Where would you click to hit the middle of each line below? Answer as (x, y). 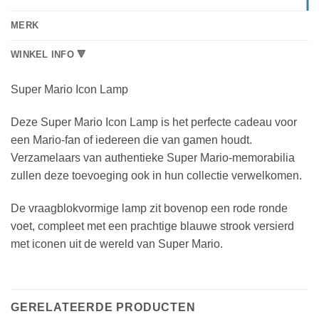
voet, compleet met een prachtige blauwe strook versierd (152, 226)
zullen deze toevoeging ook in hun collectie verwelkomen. (156, 176)
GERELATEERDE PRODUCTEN (103, 307)
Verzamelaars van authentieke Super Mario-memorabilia (153, 158)
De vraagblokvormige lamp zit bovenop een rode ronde (149, 208)
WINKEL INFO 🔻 (49, 55)
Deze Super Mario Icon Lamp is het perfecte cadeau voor (154, 122)
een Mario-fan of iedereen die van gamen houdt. (131, 140)
